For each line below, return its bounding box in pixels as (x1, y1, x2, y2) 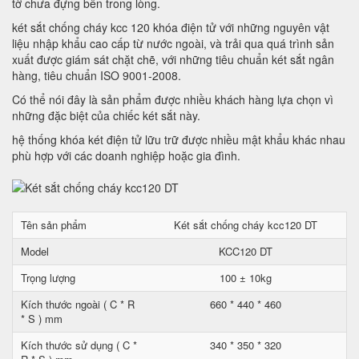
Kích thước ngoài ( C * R (21, 296, 135, 312)
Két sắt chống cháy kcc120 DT (174, 217, 317, 232)
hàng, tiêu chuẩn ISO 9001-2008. (12, 67, 181, 83)
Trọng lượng (21, 270, 75, 285)
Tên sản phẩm (21, 217, 87, 232)
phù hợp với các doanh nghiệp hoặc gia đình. (12, 147, 240, 163)
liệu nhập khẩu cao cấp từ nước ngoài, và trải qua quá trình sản (12, 35, 334, 51)
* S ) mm (21, 311, 63, 326)
